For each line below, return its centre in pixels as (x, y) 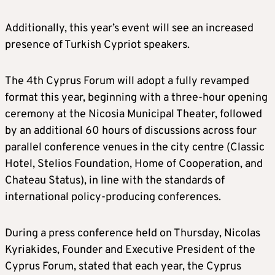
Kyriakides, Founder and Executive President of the (130, 250)
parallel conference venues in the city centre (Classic (135, 148)
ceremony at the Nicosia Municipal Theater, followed (134, 115)
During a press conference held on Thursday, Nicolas (133, 234)
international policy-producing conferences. (113, 198)
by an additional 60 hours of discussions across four (131, 131)
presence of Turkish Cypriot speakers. (97, 45)
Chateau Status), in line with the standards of (115, 181)
